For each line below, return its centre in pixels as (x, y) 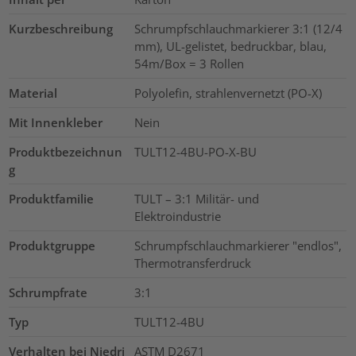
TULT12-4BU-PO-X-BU (195, 152)
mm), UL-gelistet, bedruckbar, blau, (230, 46)
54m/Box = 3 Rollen (189, 64)
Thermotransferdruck (192, 263)
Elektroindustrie (177, 217)
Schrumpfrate (48, 293)
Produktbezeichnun (66, 152)
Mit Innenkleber (56, 123)
